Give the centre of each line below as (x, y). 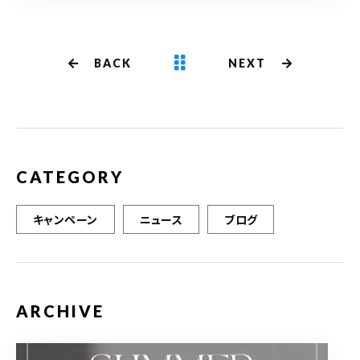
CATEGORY (70, 177)
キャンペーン (65, 220)
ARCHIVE (60, 311)
